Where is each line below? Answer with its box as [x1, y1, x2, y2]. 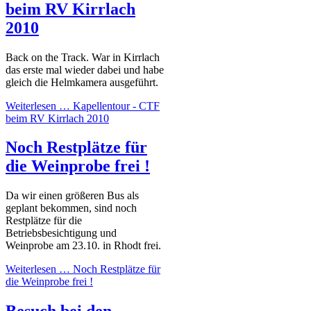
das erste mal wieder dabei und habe [6, 63, 164, 76]
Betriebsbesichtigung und [6, 227, 117, 239]
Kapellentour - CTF [73, 99, 160, 112]
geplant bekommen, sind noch [6, 202, 137, 215]
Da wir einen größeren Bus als [6, 190, 139, 202]
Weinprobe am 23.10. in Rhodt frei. [6, 239, 161, 252]
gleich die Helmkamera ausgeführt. [6, 76, 158, 88]
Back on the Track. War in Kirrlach [6, 51, 160, 63]
